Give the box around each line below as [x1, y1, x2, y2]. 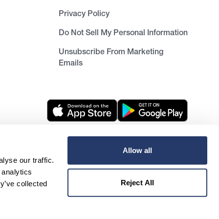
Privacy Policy [59, 8, 109, 18]
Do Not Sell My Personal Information [59, 27, 188, 37]
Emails [59, 58, 83, 67]
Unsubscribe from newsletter [98, 154, 188, 163]
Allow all [122, 146, 153, 154]
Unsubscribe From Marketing [59, 46, 163, 56]
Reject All [121, 178, 154, 187]
